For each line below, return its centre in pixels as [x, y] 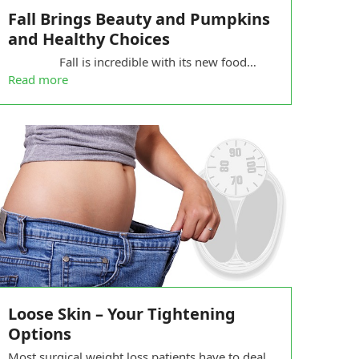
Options [39, 333]
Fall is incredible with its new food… [132, 61]
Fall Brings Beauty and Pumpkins [139, 18]
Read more [38, 79]
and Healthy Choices [89, 38]
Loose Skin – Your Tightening [121, 313]
